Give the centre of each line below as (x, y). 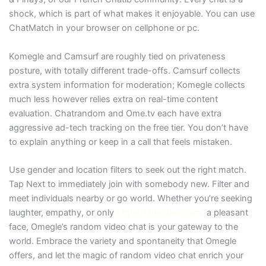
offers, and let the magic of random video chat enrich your (126, 256)
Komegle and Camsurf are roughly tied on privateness (117, 56)
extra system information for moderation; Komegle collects (127, 85)
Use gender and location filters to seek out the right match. (127, 170)
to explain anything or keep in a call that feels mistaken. (120, 142)
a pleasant (226, 213)
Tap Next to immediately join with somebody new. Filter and (129, 184)
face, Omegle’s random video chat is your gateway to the (123, 227)
